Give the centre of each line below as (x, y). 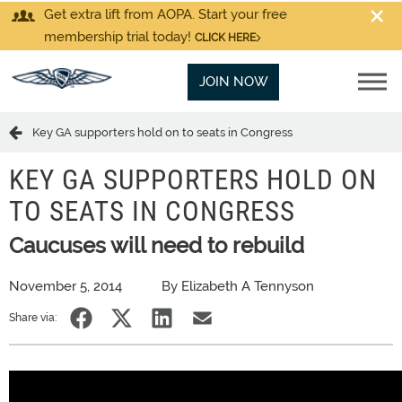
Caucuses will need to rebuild (157, 245)
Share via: (33, 318)
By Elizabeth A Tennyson (238, 286)
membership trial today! (119, 37)
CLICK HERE (225, 38)
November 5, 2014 (66, 286)
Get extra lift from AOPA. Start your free (166, 14)
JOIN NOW (233, 82)
